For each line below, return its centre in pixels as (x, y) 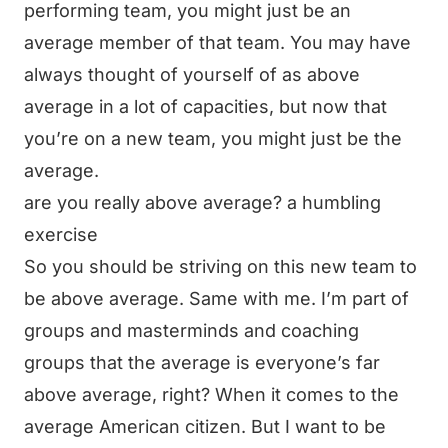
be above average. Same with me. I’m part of (216, 298)
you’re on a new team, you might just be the (213, 138)
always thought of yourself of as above (192, 74)
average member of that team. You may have (217, 42)
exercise (61, 234)
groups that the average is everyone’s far (202, 362)
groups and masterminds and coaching (191, 330)
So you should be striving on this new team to (220, 266)
